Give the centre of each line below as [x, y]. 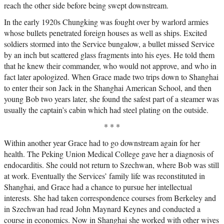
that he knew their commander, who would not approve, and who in [110, 65]
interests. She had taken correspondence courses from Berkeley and [110, 197]
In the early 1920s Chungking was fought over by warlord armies [106, 21]
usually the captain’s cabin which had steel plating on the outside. [106, 109]
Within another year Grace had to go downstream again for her [102, 142]
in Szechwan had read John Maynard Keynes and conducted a [102, 208]
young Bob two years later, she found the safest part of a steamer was [111, 98]
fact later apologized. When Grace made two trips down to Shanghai [111, 76]
